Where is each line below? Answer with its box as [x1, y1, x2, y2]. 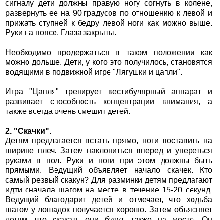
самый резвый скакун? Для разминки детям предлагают [5, 176, 213, 185]
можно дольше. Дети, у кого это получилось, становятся [5, 58, 213, 67]
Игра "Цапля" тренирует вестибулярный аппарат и [5, 87, 213, 96]
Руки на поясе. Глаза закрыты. [5, 28, 116, 37]
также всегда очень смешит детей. [5, 107, 130, 116]
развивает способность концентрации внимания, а [5, 97, 213, 106]
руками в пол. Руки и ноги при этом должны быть [5, 156, 213, 165]
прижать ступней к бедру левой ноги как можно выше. [5, 19, 213, 27]
